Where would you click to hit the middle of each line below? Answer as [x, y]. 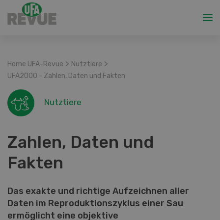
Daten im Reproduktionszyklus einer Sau [95, 203]
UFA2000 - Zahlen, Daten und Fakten [66, 76]
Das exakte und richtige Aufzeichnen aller [98, 191]
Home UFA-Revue [35, 64]
